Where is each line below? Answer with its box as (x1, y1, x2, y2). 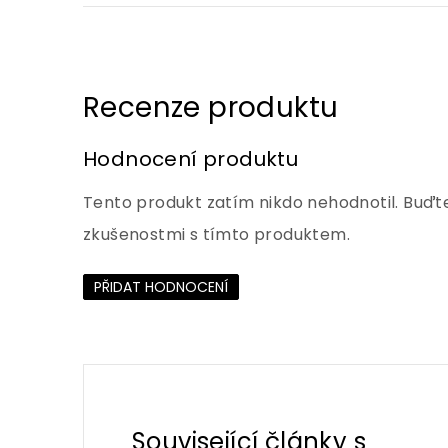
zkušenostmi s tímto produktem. (83, 222, 350, 246)
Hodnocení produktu (83, 145, 299, 173)
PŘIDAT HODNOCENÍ (94, 276, 228, 297)
